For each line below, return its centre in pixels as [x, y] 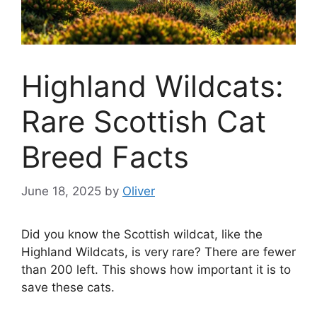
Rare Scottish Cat [144, 121]
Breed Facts [105, 156]
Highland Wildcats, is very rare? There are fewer [158, 252]
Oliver [139, 191]
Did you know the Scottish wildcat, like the [142, 235]
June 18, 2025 [61, 191]
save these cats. [68, 288]
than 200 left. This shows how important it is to [156, 270]
